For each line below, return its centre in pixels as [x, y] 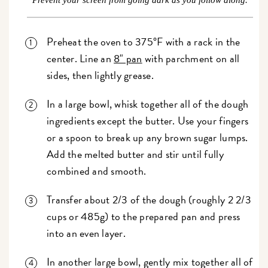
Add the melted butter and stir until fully [135, 154]
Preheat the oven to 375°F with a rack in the [144, 42]
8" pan [128, 59]
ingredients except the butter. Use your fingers [148, 121]
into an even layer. [88, 233]
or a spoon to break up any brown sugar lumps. [147, 138]
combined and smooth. [97, 171]
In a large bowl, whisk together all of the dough [148, 104]
